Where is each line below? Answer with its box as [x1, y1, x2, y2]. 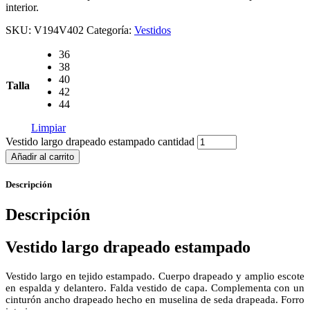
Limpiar [31, 121, 66, 134]
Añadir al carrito [11, 151, 74, 162]
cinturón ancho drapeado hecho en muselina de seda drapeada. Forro [6, 294, 304, 306]
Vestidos [134, 24, 171, 36]
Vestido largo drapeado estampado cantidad [6, 135, 194, 147]
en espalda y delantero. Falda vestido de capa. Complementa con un [6, 282, 304, 294]
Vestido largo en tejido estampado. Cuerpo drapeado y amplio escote [6, 271, 304, 282]
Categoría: [86, 24, 134, 36]
